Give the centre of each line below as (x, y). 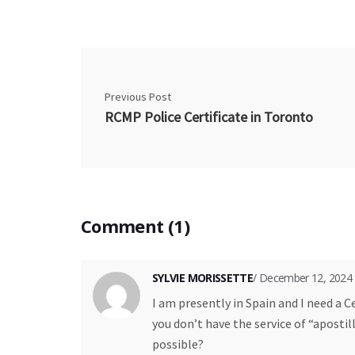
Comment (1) (135, 225)
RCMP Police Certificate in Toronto (209, 116)
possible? (178, 344)
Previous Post (138, 96)
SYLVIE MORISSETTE (203, 277)
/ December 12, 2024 (302, 277)
